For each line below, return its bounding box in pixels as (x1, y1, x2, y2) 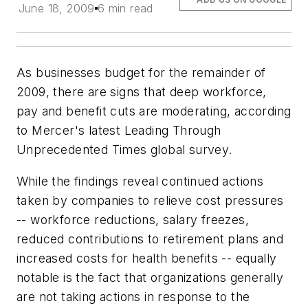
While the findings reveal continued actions (16, 173, 264, 188)
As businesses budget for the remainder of (16, 65, 266, 80)
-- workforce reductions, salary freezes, (16, 212, 249, 227)
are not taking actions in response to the (16, 289, 250, 304)
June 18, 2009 (18, 1, 95, 15)
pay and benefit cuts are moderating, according (16, 104, 291, 118)
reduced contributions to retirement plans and (16, 231, 283, 246)
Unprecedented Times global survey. (16, 142, 232, 157)
